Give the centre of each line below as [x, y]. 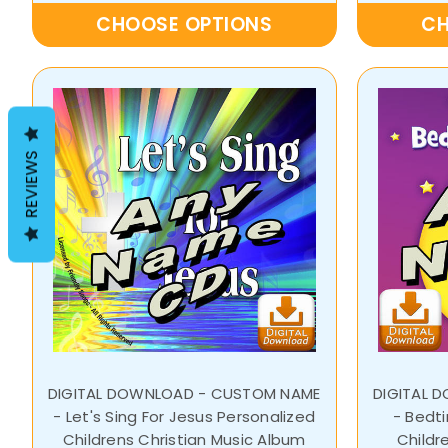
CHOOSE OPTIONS [184, 25]
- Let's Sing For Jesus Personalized [184, 416]
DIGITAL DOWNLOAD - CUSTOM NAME [184, 393]
